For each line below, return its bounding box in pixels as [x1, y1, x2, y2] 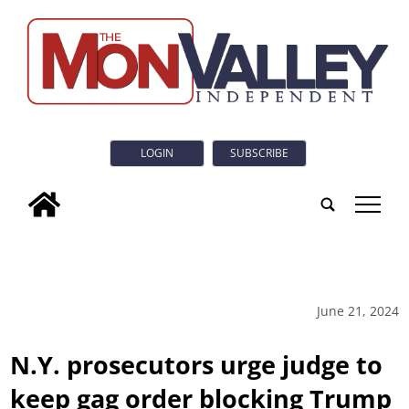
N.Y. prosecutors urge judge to [10, 347, 383, 382]
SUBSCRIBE [230, 145, 288, 162]
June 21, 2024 [316, 301, 399, 320]
